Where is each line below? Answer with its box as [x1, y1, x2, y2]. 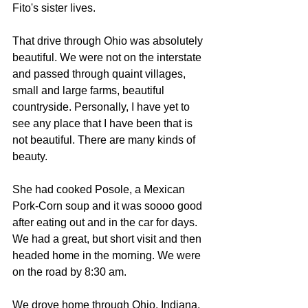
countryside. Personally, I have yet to [12, 101, 192, 113]
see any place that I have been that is [12, 118, 195, 129]
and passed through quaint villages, [12, 68, 188, 80]
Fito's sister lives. [12, 2, 96, 14]
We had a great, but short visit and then [12, 233, 204, 245]
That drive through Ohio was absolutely [12, 35, 206, 47]
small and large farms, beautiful [12, 85, 167, 96]
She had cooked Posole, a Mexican [12, 184, 188, 195]
